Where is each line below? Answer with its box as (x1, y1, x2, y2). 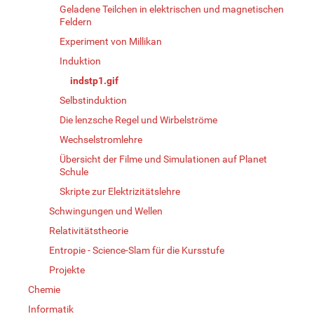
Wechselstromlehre (60, 133, 142, 145)
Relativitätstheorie (49, 224, 128, 236)
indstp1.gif (70, 74, 118, 86)
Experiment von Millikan (60, 35, 162, 47)
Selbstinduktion (60, 94, 127, 106)
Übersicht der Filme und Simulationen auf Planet (60, 153, 267, 165)
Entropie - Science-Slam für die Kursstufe (49, 244, 224, 256)
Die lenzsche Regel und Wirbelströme (60, 114, 217, 125)
